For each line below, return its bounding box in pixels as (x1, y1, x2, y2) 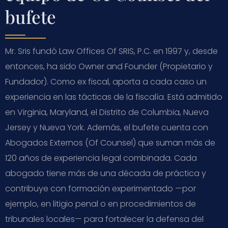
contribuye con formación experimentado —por (5, 182, 196, 194)
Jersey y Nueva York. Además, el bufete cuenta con (5, 121, 208, 133)
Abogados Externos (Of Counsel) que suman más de (5, 136, 215, 149)
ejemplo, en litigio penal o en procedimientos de (5, 197, 196, 210)
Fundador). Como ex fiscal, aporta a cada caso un (5, 75, 207, 88)
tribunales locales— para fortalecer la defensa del (5, 213, 204, 225)
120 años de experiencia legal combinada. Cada (5, 152, 197, 164)
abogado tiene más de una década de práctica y (5, 167, 206, 179)
